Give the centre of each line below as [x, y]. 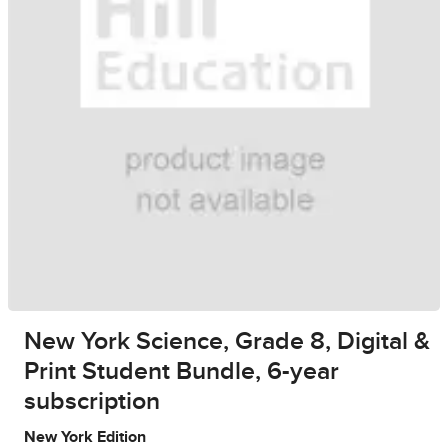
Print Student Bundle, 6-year [181, 372]
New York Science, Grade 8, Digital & [227, 342]
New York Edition [85, 437]
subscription [92, 402]
